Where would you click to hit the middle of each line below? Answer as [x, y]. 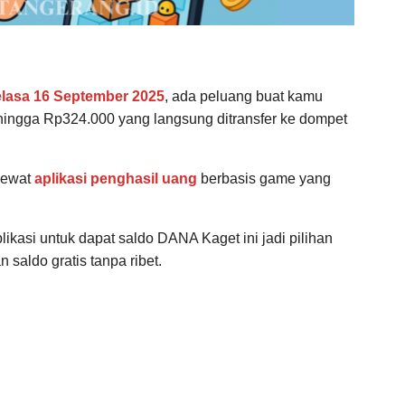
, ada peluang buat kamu [244, 96]
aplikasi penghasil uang [116, 178]
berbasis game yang [264, 178]
